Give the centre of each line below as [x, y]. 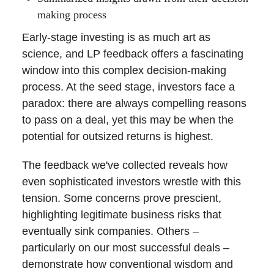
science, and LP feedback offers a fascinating [133, 54]
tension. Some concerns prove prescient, [122, 198]
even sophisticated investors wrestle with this [131, 182]
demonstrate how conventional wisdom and [128, 265]
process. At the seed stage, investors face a [128, 87]
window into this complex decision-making [124, 71]
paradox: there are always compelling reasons [134, 104]
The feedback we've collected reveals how [125, 165]
